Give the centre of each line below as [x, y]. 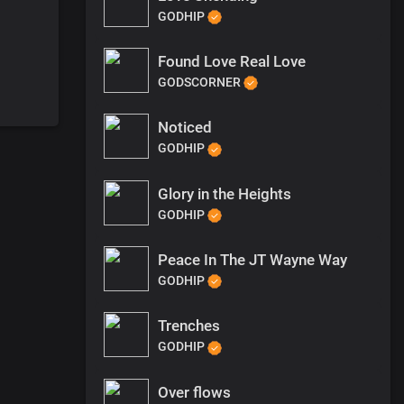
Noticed [185, 128]
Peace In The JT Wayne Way [252, 259]
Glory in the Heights [225, 193]
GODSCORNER [201, 83]
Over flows [194, 392]
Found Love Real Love [232, 62]
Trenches [189, 326]
